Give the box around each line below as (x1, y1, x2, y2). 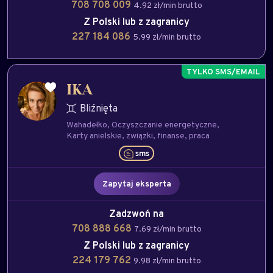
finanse (157, 130, 185, 141)
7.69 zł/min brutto (133, 223, 202, 234)
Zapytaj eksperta (102, 178, 171, 189)
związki (126, 130, 153, 141)
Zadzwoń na (109, 207, 164, 220)
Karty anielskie (66, 130, 122, 141)
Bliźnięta (80, 102, 118, 115)
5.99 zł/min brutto (133, 31, 201, 42)
